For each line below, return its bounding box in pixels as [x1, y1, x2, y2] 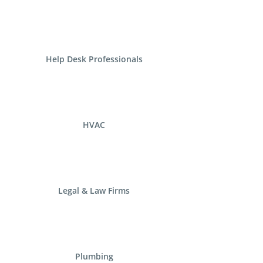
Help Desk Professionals [45, 53, 143, 65]
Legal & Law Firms [58, 185, 130, 196]
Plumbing [75, 251, 113, 262]
